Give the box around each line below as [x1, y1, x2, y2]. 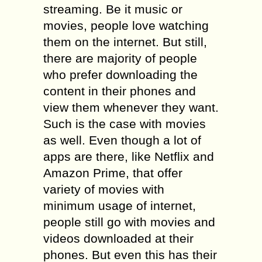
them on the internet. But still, [43, 35, 207, 49]
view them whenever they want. [43, 101, 219, 114]
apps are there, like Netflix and [43, 150, 214, 163]
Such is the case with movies [43, 117, 206, 130]
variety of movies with [43, 182, 164, 196]
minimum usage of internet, [43, 199, 196, 212]
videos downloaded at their [43, 232, 194, 245]
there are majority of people [43, 51, 197, 65]
